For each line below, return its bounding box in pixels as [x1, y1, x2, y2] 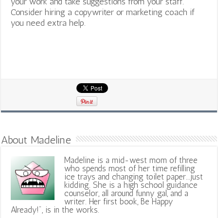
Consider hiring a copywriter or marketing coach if [11, 6, 195, 18]
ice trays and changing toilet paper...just [64, 171, 203, 182]
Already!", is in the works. [11, 204, 100, 215]
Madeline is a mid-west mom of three [64, 155, 198, 165]
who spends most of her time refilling [64, 163, 196, 173]
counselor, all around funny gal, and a [64, 188, 189, 198]
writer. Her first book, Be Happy [64, 196, 174, 206]
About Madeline [1, 133, 72, 146]
